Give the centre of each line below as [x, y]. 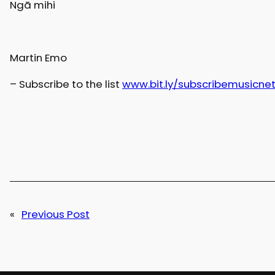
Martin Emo [38, 57]
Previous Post [55, 214]
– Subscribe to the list [66, 84]
